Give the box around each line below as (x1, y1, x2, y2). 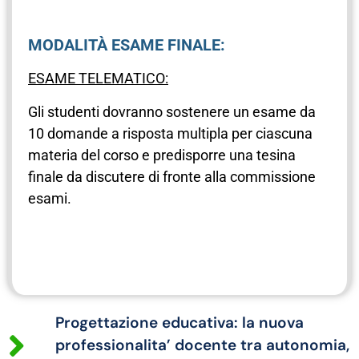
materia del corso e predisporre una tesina (28, 146, 296, 163)
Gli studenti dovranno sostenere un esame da (28, 103, 316, 120)
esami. (28, 189, 71, 207)
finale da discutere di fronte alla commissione (28, 167, 316, 185)
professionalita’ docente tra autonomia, (54, 335, 349, 356)
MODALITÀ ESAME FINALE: (28, 35, 225, 55)
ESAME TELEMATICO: (28, 70, 168, 87)
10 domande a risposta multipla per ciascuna (28, 124, 313, 142)
